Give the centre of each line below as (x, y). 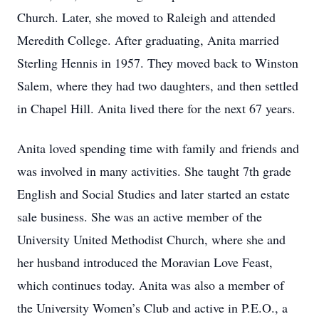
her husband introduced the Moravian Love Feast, (145, 262)
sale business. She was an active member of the (140, 216)
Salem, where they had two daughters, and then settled (158, 85)
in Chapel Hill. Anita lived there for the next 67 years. (156, 108)
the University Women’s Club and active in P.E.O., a (152, 308)
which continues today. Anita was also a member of (151, 285)
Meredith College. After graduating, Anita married (148, 40)
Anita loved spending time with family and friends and (158, 148)
